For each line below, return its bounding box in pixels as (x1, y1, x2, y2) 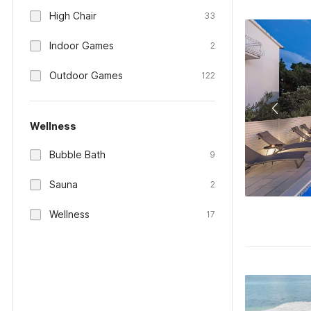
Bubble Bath (49, 149, 106, 160)
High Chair (49, 10, 96, 22)
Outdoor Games (49, 69, 123, 81)
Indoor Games (49, 40, 114, 51)
